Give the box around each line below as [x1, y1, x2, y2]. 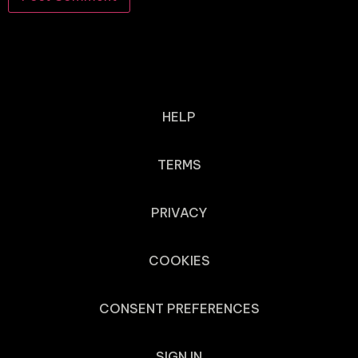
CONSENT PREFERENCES [98, 300, 260, 316]
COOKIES [148, 252, 210, 268]
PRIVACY [151, 204, 207, 221]
